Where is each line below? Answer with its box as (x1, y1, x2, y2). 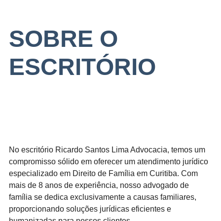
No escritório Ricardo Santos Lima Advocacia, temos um (9, 145, 205, 154)
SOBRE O (9, 25, 118, 52)
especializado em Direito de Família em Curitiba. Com (9, 169, 198, 178)
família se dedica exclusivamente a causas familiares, (9, 192, 196, 201)
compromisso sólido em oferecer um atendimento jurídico (9, 157, 208, 166)
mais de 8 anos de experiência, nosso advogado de (9, 181, 189, 189)
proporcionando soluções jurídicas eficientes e (9, 204, 171, 213)
